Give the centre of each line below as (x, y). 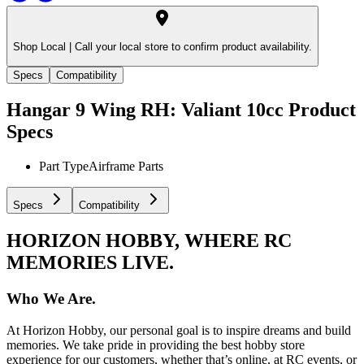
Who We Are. (51, 299)
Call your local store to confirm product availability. (192, 47)
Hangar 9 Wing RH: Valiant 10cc (145, 110)
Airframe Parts (126, 167)
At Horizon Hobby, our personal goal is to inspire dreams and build (179, 330)
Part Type (64, 167)
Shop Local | (42, 47)
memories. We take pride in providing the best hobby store (156, 344)
